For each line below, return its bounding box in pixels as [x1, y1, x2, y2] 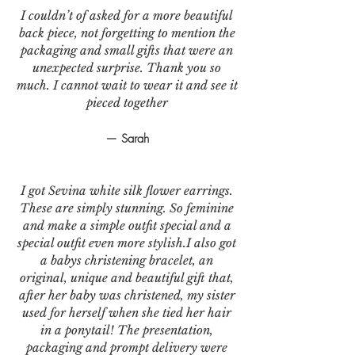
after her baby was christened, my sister [18, 287, 235, 303]
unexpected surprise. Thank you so [32, 59, 221, 75]
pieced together [86, 94, 168, 110]
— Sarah [105, 130, 149, 147]
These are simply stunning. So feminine [20, 200, 234, 216]
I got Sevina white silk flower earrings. [21, 182, 233, 198]
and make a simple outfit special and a [22, 217, 231, 233]
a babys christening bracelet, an [40, 252, 213, 268]
